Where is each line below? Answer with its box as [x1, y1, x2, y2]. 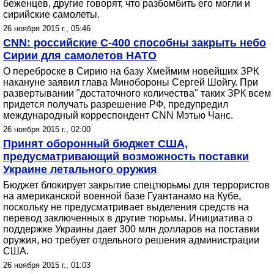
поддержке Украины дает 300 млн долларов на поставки [3, 224, 259, 234]
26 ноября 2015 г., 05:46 [3, 24, 91, 33]
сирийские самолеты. [3, 9, 100, 20]
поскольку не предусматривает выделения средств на [3, 202, 249, 212]
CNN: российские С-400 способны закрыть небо [3, 37, 266, 49]
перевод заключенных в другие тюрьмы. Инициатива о [3, 213, 253, 223]
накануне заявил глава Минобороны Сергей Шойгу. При [3, 77, 258, 87]
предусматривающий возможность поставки [3, 150, 249, 163]
